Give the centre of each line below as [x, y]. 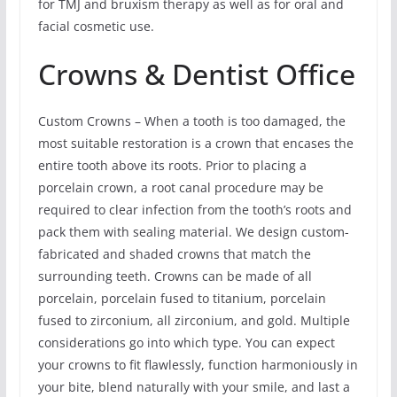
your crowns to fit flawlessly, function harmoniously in [198, 365]
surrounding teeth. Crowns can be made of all [175, 276]
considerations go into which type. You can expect [186, 343]
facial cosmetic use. [96, 27]
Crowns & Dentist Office [196, 74]
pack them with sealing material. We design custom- [193, 232]
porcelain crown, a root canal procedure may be [180, 188]
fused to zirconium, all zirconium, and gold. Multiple [194, 321]
